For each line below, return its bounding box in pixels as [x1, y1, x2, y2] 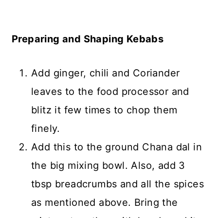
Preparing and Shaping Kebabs [12, 33, 164, 45]
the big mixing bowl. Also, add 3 [31, 160, 185, 172]
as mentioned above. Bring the [31, 197, 178, 209]
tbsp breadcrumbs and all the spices [31, 178, 204, 190]
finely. [31, 123, 60, 135]
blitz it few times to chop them [31, 104, 178, 116]
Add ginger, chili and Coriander [31, 67, 180, 79]
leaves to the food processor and [31, 86, 189, 98]
